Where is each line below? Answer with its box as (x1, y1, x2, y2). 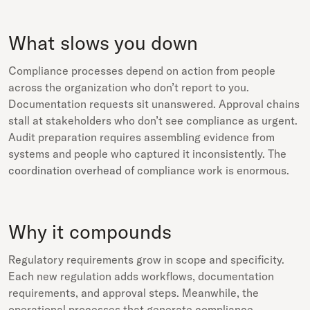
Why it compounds (8, 219, 172, 244)
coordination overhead (8, 163, 122, 177)
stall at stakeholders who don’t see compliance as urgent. (8, 113, 298, 127)
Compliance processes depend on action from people (8, 64, 275, 77)
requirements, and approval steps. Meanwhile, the (8, 286, 259, 300)
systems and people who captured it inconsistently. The (8, 147, 286, 161)
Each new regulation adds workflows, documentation (8, 269, 274, 283)
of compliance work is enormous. (122, 163, 289, 177)
